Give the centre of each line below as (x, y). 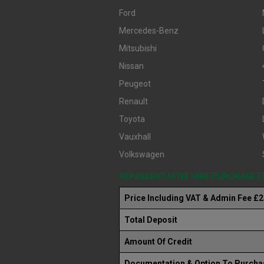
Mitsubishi (138, 48)
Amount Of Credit (158, 242)
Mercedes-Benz (149, 31)
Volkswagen (142, 154)
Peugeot (135, 84)
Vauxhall (135, 137)
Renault (133, 101)
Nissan (131, 66)
